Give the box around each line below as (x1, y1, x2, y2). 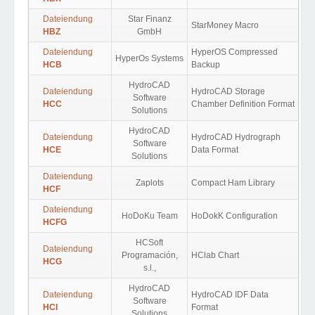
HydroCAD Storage (191, 86, 265, 96)
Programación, (121, 250, 178, 260)
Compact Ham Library (191, 178, 275, 188)
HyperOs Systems (115, 53, 184, 63)
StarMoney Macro (191, 20, 259, 30)
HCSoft (136, 238, 163, 247)
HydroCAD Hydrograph (191, 132, 281, 142)
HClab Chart (191, 250, 239, 260)
